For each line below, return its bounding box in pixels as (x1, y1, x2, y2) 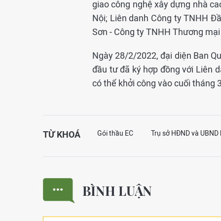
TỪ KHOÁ (43, 129, 80, 140)
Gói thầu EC (97, 129, 133, 137)
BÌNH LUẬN (82, 182, 152, 199)
